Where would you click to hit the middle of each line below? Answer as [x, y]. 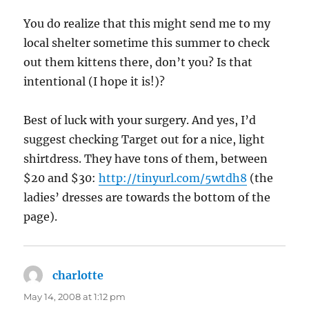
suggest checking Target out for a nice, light [144, 140]
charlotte [78, 276]
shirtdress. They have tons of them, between [146, 159]
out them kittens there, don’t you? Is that [138, 62]
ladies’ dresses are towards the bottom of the [147, 198]
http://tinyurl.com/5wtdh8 [173, 178]
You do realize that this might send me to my [147, 24]
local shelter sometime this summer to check [147, 43]
